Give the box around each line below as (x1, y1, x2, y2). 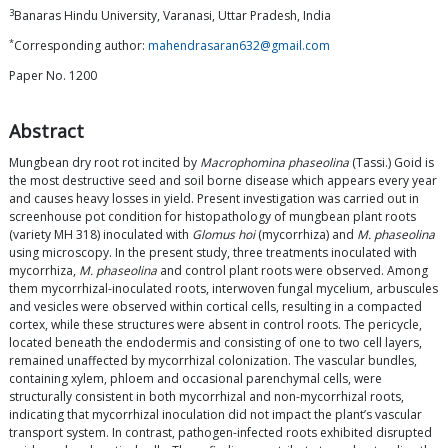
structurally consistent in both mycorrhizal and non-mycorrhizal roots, (9, 388, 404, 406)
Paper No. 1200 (9, 67, 97, 85)
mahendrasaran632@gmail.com (148, 37, 330, 55)
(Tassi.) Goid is (349, 154, 434, 172)
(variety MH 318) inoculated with (9, 226, 192, 244)
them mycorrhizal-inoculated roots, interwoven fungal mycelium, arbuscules (9, 280, 438, 298)
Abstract (9, 119, 84, 144)
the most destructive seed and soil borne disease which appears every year (9, 172, 437, 190)
